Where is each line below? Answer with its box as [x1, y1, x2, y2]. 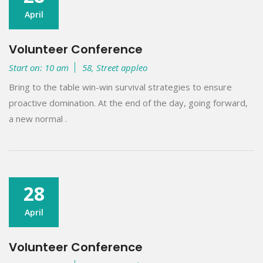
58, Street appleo [82, 61, 147, 73]
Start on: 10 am [9, 61, 69, 73]
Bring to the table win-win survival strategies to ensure [9, 80, 232, 93]
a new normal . [9, 112, 67, 124]
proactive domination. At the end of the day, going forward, [9, 96, 248, 109]
